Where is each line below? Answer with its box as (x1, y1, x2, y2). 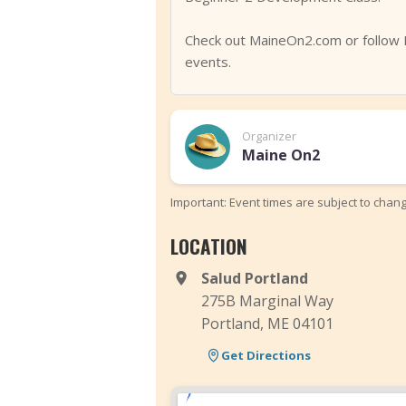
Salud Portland (201, 268, 308, 288)
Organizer (241, 127, 296, 144)
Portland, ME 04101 (201, 314, 333, 333)
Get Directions (221, 346, 311, 363)
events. (185, 53, 231, 71)
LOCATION (170, 232, 247, 260)
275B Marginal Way (201, 291, 333, 311)
